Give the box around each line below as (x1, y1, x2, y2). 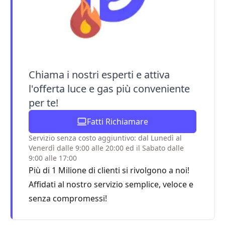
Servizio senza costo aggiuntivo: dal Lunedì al (29, 133, 182, 143)
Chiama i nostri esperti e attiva (29, 68, 170, 81)
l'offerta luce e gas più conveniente (29, 82, 190, 95)
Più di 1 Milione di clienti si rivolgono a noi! (29, 165, 189, 176)
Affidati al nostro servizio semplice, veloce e (29, 179, 193, 190)
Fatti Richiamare (86, 116, 148, 127)
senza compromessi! (29, 193, 107, 204)
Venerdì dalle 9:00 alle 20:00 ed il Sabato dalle (29, 143, 184, 153)
